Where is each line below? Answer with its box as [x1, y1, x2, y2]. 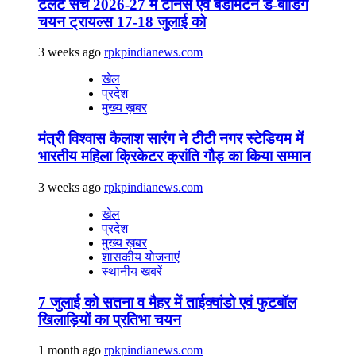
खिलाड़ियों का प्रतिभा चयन [38, 311, 181, 328]
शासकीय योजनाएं [102, 250, 180, 264]
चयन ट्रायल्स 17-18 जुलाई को [38, 13, 206, 30]
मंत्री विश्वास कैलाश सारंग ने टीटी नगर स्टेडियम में [38, 130, 304, 148]
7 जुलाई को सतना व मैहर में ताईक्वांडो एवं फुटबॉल [38, 293, 296, 311]
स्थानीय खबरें [102, 264, 162, 278]
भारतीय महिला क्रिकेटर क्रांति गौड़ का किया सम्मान [38, 148, 311, 165]
